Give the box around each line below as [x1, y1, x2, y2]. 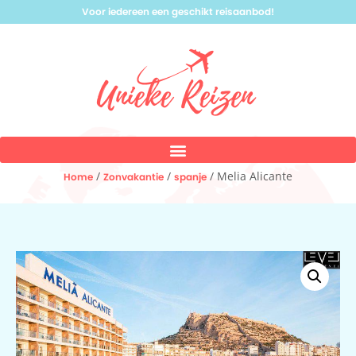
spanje [174, 170, 207, 184]
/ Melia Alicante [207, 168, 292, 184]
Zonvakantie [103, 170, 164, 184]
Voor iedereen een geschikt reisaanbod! [82, 5, 274, 18]
